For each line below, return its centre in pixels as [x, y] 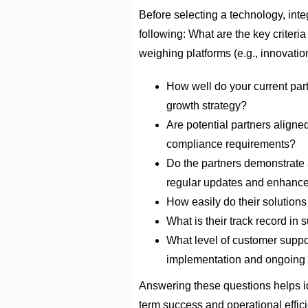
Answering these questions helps [221, 285]
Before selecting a [184, 14]
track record [258, 221]
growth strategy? [207, 105]
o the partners [209, 163]
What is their [198, 221]
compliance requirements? [231, 144]
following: [162, 34]
